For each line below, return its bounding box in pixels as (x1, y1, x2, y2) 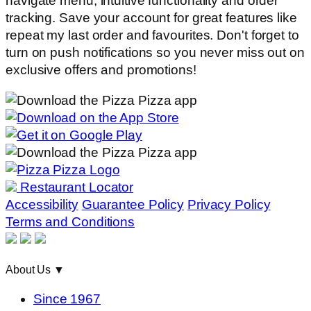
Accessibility (6, 196, 78, 212)
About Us (6, 262, 54, 276)
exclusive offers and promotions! (6, 62, 196, 78)
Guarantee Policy (81, 196, 185, 212)
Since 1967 (33, 292, 101, 307)
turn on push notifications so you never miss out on (6, 45, 305, 60)
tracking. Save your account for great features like (6, 10, 297, 26)
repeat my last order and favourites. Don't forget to (6, 28, 299, 43)
